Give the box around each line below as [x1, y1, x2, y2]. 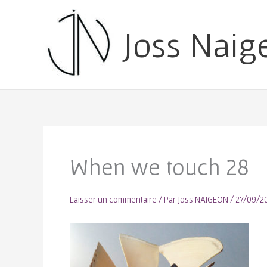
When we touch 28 [70, 153, 249, 180]
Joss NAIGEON [178, 194, 230, 204]
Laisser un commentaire [70, 194, 157, 204]
